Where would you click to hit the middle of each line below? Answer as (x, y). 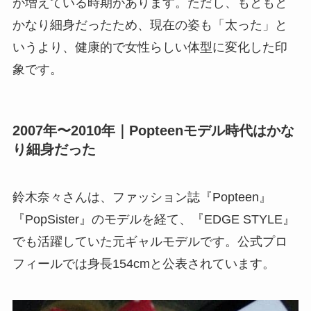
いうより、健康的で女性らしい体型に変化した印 (150, 47)
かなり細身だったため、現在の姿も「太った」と (150, 25)
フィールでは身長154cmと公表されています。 (143, 264)
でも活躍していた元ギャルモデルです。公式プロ (150, 242)
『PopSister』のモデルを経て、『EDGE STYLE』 (153, 220)
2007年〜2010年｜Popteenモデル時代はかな (153, 130)
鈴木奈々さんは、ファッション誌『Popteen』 (142, 197)
